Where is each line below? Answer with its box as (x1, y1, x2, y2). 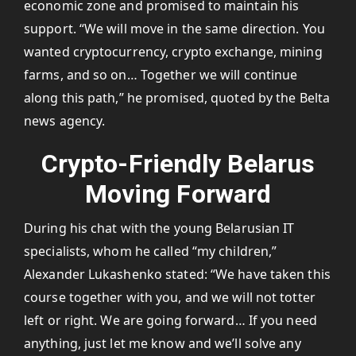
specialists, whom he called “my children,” (24, 242, 277, 260)
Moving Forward (84, 179, 272, 209)
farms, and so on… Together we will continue (24, 66, 298, 83)
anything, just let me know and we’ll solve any (24, 335, 301, 352)
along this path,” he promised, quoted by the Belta (24, 89, 331, 106)
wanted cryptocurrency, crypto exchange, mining (24, 43, 323, 60)
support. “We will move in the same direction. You (24, 20, 325, 37)
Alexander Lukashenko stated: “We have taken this (24, 265, 331, 283)
